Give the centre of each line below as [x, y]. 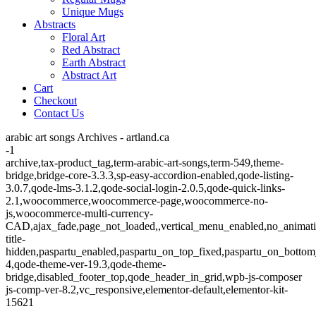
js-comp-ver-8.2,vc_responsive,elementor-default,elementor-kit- [147, 290]
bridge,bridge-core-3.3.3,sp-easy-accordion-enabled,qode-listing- [150, 175]
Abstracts [55, 24]
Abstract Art [89, 75]
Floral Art [84, 37]
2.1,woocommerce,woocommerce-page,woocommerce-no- [137, 201]
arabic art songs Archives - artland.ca [87, 137]
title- [16, 239]
